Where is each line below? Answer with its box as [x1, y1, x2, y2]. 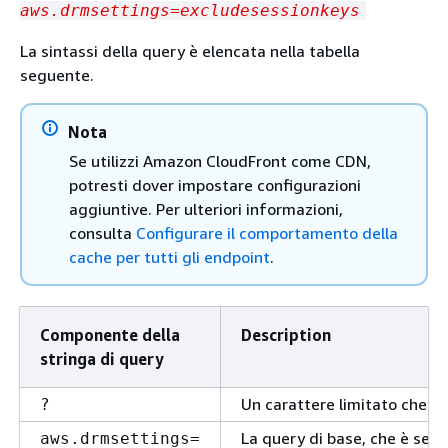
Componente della [40, 324, 180, 345]
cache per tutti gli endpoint [69, 246, 270, 267]
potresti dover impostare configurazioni [69, 174, 361, 195]
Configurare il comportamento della [136, 222, 398, 243]
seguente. [20, 64, 94, 85]
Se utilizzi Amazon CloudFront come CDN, [69, 150, 371, 171]
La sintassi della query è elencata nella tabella [20, 40, 360, 61]
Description [241, 324, 331, 345]
